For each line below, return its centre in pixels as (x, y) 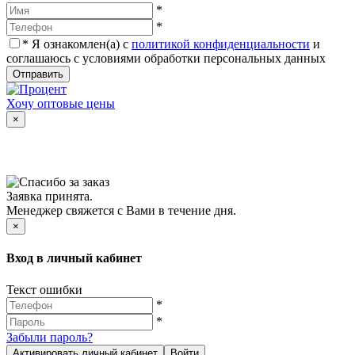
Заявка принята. (50, 197)
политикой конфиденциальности (221, 44)
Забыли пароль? (50, 337)
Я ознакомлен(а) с (80, 44)
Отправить (38, 74)
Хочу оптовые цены (61, 103)
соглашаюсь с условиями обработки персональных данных (166, 58)
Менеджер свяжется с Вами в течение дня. (121, 211)
